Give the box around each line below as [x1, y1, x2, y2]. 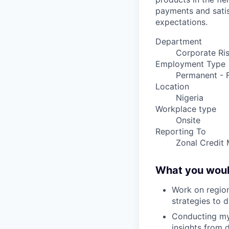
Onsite [176, 115, 200, 125]
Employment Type [155, 59, 225, 69]
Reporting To [155, 126, 206, 136]
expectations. [155, 17, 208, 27]
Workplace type [155, 104, 216, 114]
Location [155, 81, 189, 91]
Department [155, 36, 202, 47]
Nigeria [176, 93, 203, 103]
